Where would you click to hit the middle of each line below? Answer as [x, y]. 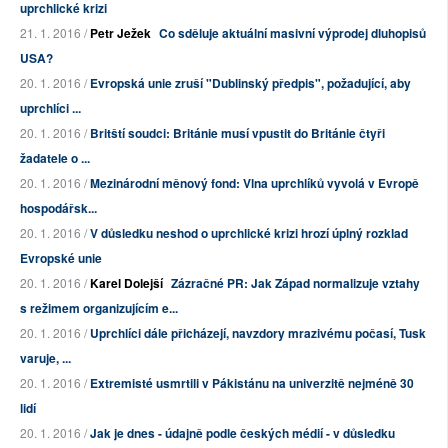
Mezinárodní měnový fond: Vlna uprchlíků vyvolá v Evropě [254, 183]
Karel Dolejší [126, 283]
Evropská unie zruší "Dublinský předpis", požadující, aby [250, 83]
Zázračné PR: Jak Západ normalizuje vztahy [295, 283]
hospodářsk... [58, 208]
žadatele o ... [55, 158]
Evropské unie [61, 258]
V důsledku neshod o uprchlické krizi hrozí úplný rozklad [249, 233]
